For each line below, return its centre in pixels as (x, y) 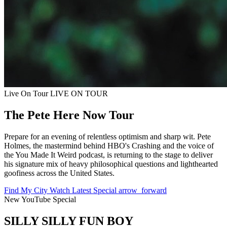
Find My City (27, 190)
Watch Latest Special (84, 190)
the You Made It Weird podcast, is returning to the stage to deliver (108, 155)
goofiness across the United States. (59, 173)
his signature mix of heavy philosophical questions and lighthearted (111, 164)
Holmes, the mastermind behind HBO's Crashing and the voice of (109, 145)
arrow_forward (143, 190)
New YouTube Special (40, 199)
